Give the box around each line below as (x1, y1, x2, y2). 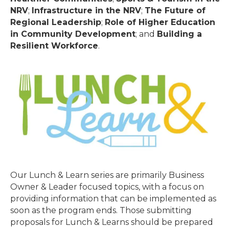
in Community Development (10, 29, 135, 39)
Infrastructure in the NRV (32, 5, 141, 15)
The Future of (145, 5, 205, 15)
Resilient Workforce (10, 40, 98, 51)
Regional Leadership (10, 17, 101, 27)
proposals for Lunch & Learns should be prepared (10, 217, 213, 227)
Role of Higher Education (105, 17, 215, 27)
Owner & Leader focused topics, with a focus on (10, 181, 204, 192)
